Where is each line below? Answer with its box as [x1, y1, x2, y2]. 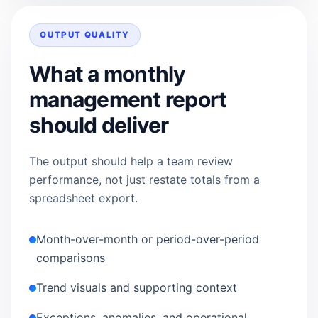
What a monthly [29, 61, 186, 87]
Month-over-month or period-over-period [36, 232, 260, 247]
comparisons [36, 251, 106, 265]
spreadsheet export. [29, 191, 138, 206]
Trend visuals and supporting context [36, 280, 238, 295]
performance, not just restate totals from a [29, 172, 260, 187]
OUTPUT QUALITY [40, 30, 130, 40]
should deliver [29, 112, 169, 138]
